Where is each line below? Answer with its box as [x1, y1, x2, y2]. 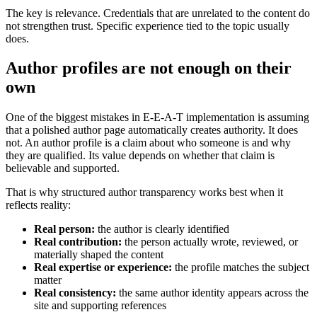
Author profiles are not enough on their [6, 59, 292, 78]
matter [34, 274, 62, 287]
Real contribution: [34, 236, 122, 248]
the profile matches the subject [172, 261, 309, 274]
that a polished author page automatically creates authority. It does [6, 124, 298, 137]
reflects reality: [6, 199, 71, 212]
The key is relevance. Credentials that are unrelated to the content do [6, 6, 310, 19]
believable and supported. [6, 162, 120, 175]
